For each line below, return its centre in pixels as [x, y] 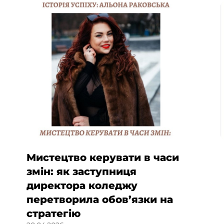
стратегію [54, 213]
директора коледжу [82, 185]
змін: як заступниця [82, 171]
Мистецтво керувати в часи [103, 157]
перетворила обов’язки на [100, 199]
